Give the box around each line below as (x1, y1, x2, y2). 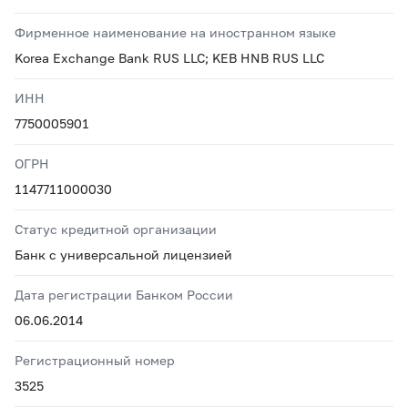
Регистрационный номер (15, 352, 175, 368)
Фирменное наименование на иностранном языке (15, 25, 336, 40)
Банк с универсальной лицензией (15, 247, 232, 262)
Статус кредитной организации (15, 221, 217, 237)
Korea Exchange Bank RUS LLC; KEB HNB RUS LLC (15, 50, 324, 66)
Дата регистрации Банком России (15, 287, 233, 302)
